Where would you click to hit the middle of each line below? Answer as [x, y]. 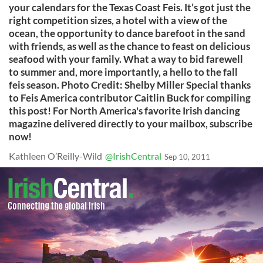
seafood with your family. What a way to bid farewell [126, 59]
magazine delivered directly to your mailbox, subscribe [131, 124]
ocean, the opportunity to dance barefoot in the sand [127, 33]
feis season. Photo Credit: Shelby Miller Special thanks [130, 85]
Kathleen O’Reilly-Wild [55, 156]
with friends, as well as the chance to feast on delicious [129, 46]
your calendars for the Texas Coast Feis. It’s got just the [130, 7]
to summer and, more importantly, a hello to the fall [123, 72]
